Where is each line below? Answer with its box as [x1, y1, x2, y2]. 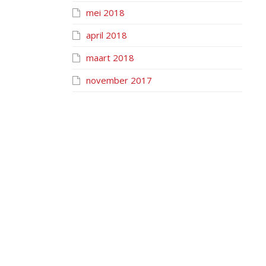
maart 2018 [86, 52, 134, 64]
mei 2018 [86, 7, 125, 18]
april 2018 [86, 29, 127, 41]
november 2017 [86, 74, 152, 86]
